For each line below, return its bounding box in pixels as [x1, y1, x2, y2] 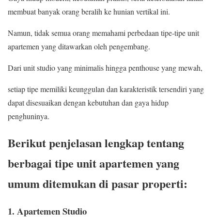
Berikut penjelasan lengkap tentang [8, 134, 184, 151]
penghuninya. [8, 110, 49, 121]
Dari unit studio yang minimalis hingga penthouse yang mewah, [8, 62, 202, 73]
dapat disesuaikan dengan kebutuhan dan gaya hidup [8, 97, 169, 108]
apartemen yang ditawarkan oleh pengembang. [8, 41, 150, 51]
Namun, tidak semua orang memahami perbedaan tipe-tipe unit [8, 27, 199, 38]
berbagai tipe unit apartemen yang [8, 154, 179, 171]
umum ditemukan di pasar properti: [8, 174, 187, 192]
